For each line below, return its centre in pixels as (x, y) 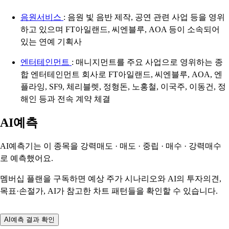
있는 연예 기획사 (51, 42)
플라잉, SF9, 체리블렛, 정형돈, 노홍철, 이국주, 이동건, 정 (123, 87)
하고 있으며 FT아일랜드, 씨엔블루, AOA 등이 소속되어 (120, 29)
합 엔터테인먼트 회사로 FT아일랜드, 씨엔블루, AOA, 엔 (121, 74)
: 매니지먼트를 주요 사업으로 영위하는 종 (147, 62)
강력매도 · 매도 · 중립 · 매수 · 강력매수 (151, 146)
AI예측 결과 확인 (29, 220)
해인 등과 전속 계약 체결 (65, 99)
